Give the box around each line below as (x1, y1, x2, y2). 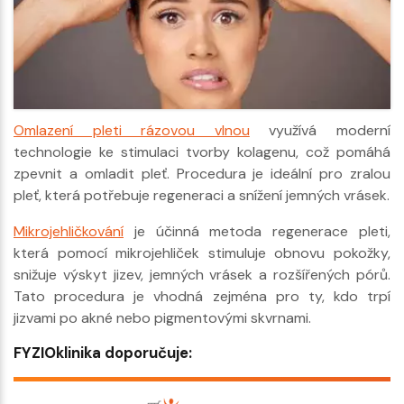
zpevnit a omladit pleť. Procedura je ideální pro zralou (14, 164, 390, 184)
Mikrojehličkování (14, 222, 124, 242)
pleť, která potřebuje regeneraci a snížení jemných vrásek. (14, 186, 390, 206)
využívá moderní (249, 121, 391, 141)
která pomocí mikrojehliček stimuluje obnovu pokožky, (14, 243, 390, 263)
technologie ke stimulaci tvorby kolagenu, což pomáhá (14, 142, 390, 162)
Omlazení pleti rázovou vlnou (14, 121, 250, 141)
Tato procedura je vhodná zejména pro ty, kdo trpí (14, 287, 390, 307)
